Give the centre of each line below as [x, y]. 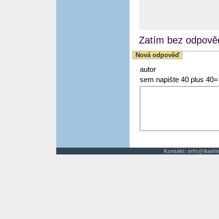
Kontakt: [176, 151]
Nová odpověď [157, 55]
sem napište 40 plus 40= [179, 80]
